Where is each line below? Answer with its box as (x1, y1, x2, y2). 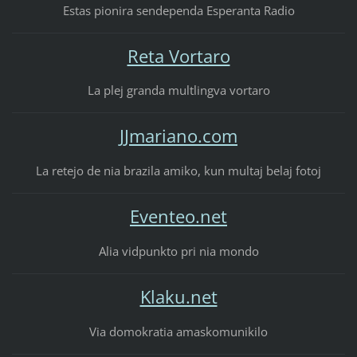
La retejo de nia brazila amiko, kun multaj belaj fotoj (36, 163, 321, 179)
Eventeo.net (130, 204, 227, 229)
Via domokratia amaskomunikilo (89, 323, 268, 339)
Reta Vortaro (127, 43, 230, 69)
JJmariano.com (120, 124, 237, 149)
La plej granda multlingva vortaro (87, 82, 270, 99)
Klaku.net (139, 284, 218, 310)
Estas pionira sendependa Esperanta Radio (62, 2, 295, 18)
